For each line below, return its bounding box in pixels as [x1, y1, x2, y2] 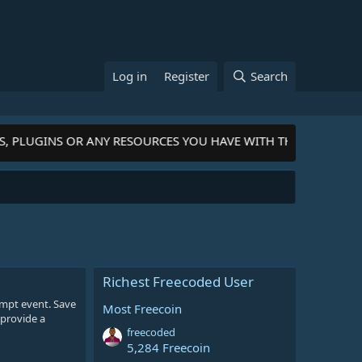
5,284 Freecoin [127, 339, 210, 356]
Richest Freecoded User [103, 272, 254, 291]
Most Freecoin [103, 301, 182, 317]
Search [250, 68, 288, 84]
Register [164, 68, 210, 84]
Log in [112, 68, 148, 84]
